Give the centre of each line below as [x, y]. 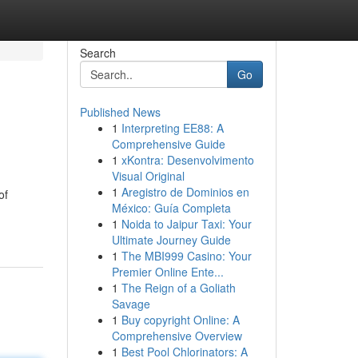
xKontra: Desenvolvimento [187, 160]
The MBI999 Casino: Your [186, 256]
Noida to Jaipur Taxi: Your [186, 224]
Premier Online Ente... [167, 272]
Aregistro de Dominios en [185, 192]
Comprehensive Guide [168, 144]
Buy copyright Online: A [180, 320]
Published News [120, 112]
